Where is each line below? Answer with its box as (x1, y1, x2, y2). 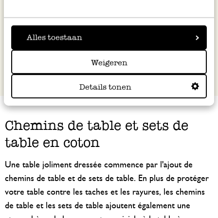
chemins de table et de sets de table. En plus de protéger (5, 174, 209, 183)
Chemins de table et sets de (5, 117, 188, 133)
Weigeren (91, 58, 127, 68)
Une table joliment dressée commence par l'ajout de (5, 161, 193, 169)
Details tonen (79, 82, 131, 92)
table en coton (5, 134, 100, 150)
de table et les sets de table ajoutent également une (5, 201, 190, 210)
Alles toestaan (26, 32, 82, 42)
